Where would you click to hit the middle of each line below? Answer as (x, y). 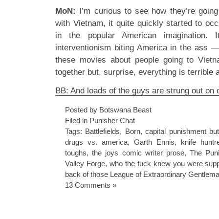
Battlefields (103, 131)
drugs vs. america (96, 142)
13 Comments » (91, 185)
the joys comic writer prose (138, 153)
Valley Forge (85, 164)
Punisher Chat (112, 120)
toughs (76, 153)
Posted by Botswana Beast (108, 110)
